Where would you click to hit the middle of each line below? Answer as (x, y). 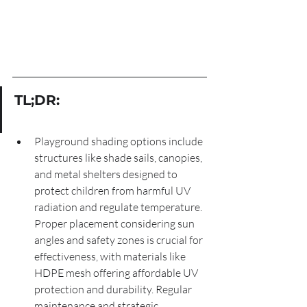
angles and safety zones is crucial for (120, 240)
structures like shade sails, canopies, (119, 158)
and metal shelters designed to (107, 174)
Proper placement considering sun (115, 223)
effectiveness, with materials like (111, 256)
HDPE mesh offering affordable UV (117, 273)
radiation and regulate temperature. (119, 207)
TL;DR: (37, 100)
